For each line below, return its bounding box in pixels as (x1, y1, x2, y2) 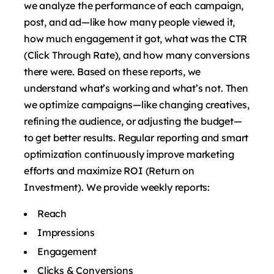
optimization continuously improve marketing (24, 147, 234, 160)
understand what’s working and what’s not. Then (24, 81, 248, 94)
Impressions (37, 226, 95, 239)
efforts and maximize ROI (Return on (24, 164, 194, 177)
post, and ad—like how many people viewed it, (24, 15, 235, 28)
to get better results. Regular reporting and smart (24, 131, 249, 144)
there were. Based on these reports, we (24, 65, 201, 78)
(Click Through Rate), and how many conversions (24, 48, 250, 61)
